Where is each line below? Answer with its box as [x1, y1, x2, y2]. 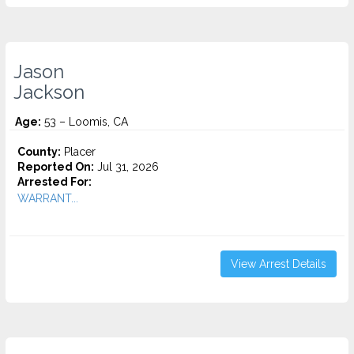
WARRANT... [17, 192, 78, 205]
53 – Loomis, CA [41, 115, 128, 128]
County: [17, 145, 61, 158]
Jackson [13, 81, 85, 104]
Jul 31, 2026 [94, 160, 159, 173]
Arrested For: [17, 175, 92, 188]
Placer [61, 145, 96, 158]
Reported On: [17, 160, 94, 173]
